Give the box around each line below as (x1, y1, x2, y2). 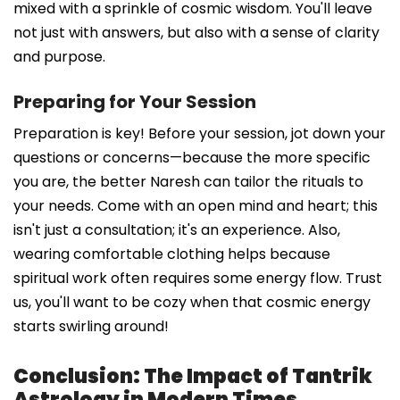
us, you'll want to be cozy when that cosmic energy (13, 291, 371, 312)
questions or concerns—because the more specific (13, 146, 371, 168)
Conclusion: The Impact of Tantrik (13, 362, 372, 390)
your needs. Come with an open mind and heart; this (13, 195, 378, 216)
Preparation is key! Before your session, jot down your (13, 122, 386, 144)
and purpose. (13, 46, 105, 67)
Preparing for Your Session (13, 88, 256, 114)
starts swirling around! (13, 315, 169, 337)
